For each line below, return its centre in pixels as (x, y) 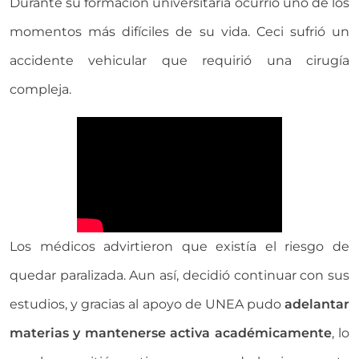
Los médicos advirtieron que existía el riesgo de (179, 247)
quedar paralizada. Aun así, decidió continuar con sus (179, 276)
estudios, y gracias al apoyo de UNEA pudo (147, 305)
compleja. (40, 90)
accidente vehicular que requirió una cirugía (179, 61)
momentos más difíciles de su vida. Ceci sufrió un (179, 32)
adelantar (317, 305)
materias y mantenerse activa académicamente (171, 333)
